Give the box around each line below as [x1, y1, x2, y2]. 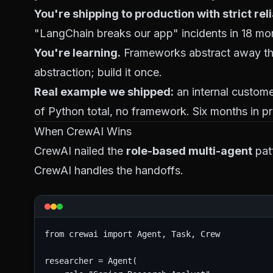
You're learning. [34, 46, 121, 59]
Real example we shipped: [34, 85, 174, 98]
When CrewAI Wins [34, 125, 132, 138]
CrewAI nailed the [34, 144, 126, 157]
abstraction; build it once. [34, 66, 162, 79]
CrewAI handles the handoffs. [34, 164, 183, 177]
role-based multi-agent [126, 144, 252, 157]
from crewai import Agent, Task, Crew [44, 229, 220, 239]
